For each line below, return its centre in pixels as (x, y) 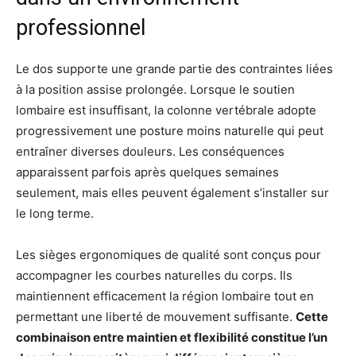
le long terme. (55, 214)
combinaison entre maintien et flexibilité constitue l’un (172, 338)
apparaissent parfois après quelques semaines (147, 172)
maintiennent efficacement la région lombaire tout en (165, 296)
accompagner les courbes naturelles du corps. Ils (154, 276)
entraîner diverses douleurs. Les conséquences (150, 152)
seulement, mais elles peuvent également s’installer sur (172, 193)
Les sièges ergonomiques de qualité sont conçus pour (168, 255)
